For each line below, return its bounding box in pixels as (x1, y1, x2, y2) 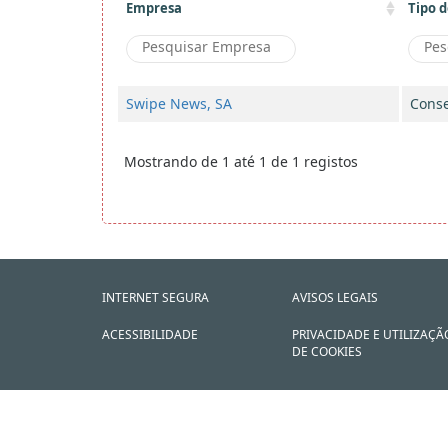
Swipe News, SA (126, 94, 232, 113)
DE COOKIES (292, 343, 362, 360)
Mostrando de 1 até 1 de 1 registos (124, 152, 358, 171)
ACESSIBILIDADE (102, 326, 198, 343)
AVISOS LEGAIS (292, 289, 378, 306)
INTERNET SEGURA (102, 289, 209, 306)
